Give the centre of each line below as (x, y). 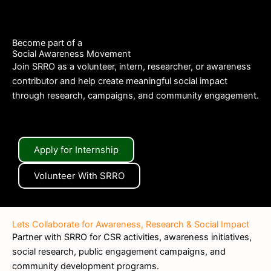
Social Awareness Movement (71, 54)
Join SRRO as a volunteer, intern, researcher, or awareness (132, 67)
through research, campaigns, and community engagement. (135, 96)
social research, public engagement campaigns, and (119, 251)
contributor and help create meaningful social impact (120, 81)
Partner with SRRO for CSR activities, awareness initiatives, (132, 237)
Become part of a (47, 43)
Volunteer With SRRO (79, 175)
